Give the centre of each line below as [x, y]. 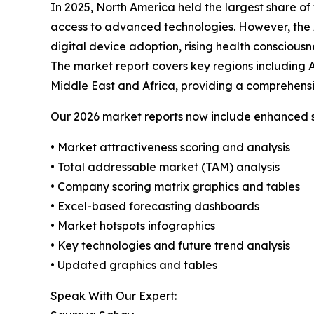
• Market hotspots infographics [133, 226]
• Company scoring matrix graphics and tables [175, 187]
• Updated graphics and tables [134, 265]
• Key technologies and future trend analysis [170, 246]
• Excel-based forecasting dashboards [155, 206]
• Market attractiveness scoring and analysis [170, 148]
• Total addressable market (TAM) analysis [165, 167]
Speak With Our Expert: [114, 296]
